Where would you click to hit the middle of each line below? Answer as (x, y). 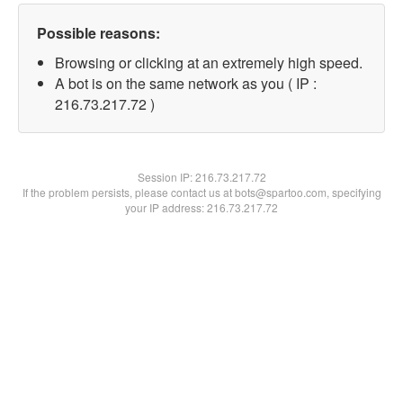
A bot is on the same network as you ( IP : (186, 83)
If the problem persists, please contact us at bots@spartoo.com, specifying (201, 192)
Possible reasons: (99, 33)
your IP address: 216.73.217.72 (201, 207)
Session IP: (166, 177)
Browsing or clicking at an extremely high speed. (209, 63)
